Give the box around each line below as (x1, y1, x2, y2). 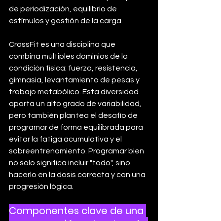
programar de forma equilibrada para (9, 123, 145, 131)
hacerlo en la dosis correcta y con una (9, 171, 147, 179)
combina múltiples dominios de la (9, 52, 129, 60)
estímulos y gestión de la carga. (9, 17, 123, 25)
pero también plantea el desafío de (9, 111, 139, 119)
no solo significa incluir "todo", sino (9, 159, 132, 167)
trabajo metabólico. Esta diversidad (9, 88, 140, 96)
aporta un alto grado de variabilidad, (9, 100, 143, 108)
